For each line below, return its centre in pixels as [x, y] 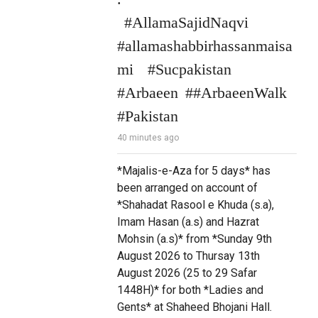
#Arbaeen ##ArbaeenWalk [202, 93]
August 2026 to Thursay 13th [188, 256]
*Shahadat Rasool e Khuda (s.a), [195, 205]
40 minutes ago [148, 138]
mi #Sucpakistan [174, 70]
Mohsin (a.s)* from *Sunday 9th [194, 239]
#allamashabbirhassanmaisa [204, 46]
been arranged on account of [187, 188]
